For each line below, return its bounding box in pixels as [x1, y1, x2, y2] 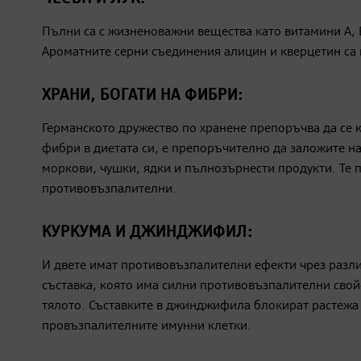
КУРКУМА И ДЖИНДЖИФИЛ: [42, 224, 253, 242]
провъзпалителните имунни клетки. [42, 320, 251, 334]
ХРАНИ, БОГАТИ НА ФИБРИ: [42, 87, 243, 105]
